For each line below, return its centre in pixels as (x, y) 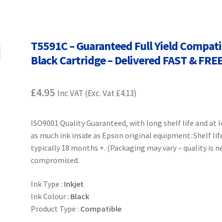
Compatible (101, 208)
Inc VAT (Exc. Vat (87, 93)
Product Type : (56, 208)
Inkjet (74, 184)
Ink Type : (48, 184)
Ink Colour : (51, 196)
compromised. (55, 160)
